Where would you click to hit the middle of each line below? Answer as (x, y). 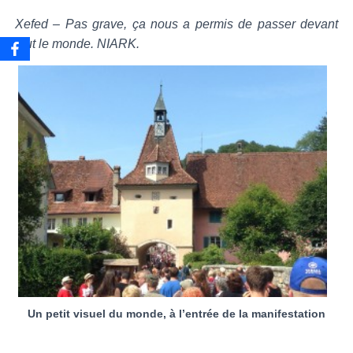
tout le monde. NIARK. (77, 44)
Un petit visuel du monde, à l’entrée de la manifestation (176, 314)
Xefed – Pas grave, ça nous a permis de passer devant (176, 24)
